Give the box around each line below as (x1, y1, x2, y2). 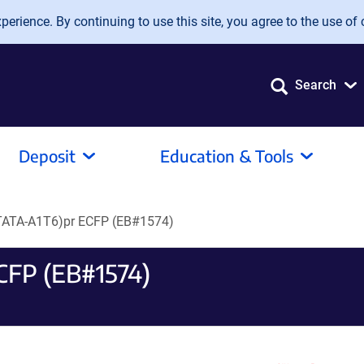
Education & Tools (160, 145, 293, 166)
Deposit (19, 145, 76, 166)
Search (295, 77, 336, 93)
